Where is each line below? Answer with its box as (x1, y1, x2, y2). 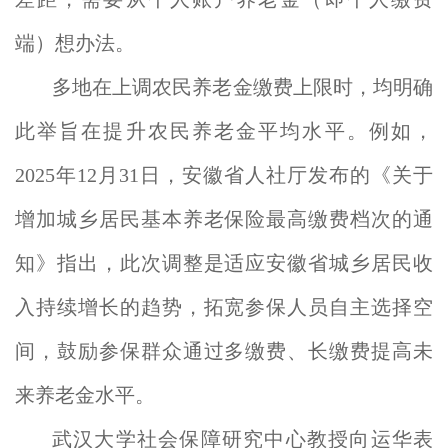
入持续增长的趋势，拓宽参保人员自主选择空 (15, 296, 433, 318)
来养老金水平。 (15, 384, 155, 406)
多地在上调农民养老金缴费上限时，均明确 (52, 76, 433, 98)
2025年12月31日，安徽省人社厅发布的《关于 (15, 164, 433, 186)
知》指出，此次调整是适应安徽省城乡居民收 (15, 252, 433, 274)
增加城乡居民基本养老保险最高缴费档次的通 (15, 208, 433, 230)
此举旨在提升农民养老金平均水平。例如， (15, 120, 433, 142)
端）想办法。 (15, 32, 135, 54)
